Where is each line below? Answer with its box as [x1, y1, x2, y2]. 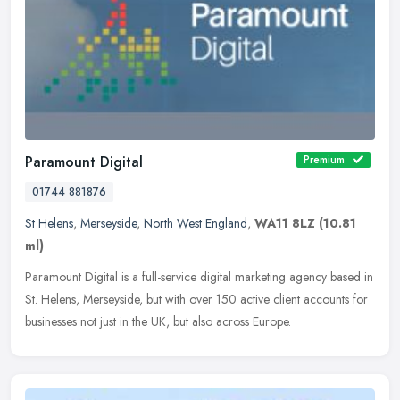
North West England [144, 214, 247, 233]
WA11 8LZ [254, 214, 315, 233]
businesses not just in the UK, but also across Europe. [25, 312, 291, 331]
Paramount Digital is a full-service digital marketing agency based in [25, 268, 373, 287]
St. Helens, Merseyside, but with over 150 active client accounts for [25, 290, 368, 309]
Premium [304, 152, 345, 169]
